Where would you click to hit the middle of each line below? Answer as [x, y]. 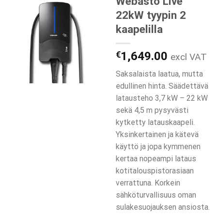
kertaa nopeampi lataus [156, 158]
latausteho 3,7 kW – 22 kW [162, 98]
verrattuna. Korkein [148, 183]
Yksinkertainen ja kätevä [157, 134]
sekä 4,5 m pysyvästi [152, 110]
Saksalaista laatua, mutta [159, 74]
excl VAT [189, 57]
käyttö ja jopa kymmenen [158, 146]
